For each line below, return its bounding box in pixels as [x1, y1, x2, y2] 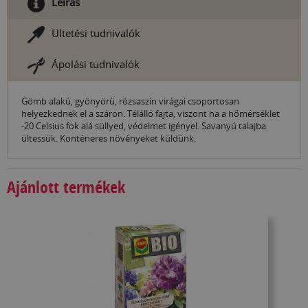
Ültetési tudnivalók [52, 26, 140, 41]
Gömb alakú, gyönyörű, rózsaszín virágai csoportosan [21, 94, 239, 107]
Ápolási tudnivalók [52, 57, 140, 71]
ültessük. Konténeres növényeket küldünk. [21, 131, 196, 144]
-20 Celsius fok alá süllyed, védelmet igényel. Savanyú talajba [21, 119, 266, 132]
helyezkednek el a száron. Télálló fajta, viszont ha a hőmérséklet [21, 107, 280, 120]
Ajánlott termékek [7, 176, 125, 199]
